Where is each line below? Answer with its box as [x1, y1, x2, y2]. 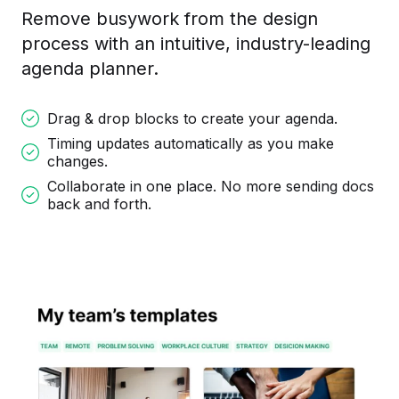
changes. [47, 152, 108, 171]
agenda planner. [21, 58, 159, 80]
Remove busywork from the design [21, 8, 318, 30]
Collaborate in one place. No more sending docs [47, 177, 374, 196]
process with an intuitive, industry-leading [21, 33, 370, 55]
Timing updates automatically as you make [47, 134, 334, 153]
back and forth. [47, 195, 151, 214]
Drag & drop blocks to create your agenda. [47, 110, 338, 128]
